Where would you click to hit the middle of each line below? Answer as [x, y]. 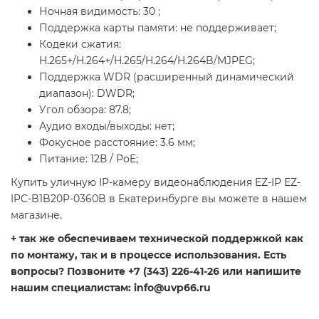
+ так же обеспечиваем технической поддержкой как [157, 239]
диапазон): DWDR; [87, 93]
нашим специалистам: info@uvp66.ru [111, 288]
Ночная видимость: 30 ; [100, 11]
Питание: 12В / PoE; [89, 159]
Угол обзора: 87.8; [85, 110]
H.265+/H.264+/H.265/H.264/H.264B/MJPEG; [147, 61]
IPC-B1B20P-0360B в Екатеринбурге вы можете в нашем [159, 199]
